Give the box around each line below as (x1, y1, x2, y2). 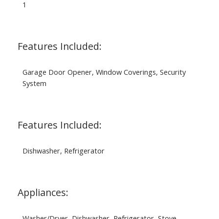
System (22, 78, 46, 88)
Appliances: (17, 185, 68, 199)
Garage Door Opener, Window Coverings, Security (22, 66, 186, 77)
